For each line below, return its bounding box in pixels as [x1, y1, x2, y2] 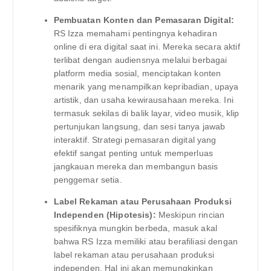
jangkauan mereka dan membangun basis [53, 162, 218, 172]
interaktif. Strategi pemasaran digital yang [53, 135, 217, 145]
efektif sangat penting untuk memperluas [53, 148, 213, 158]
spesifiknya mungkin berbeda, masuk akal [53, 223, 217, 233]
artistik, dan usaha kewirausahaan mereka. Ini [53, 95, 233, 105]
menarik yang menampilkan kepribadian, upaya [53, 82, 239, 92]
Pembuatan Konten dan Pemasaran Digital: [53, 15, 234, 25]
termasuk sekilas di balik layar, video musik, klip [53, 108, 240, 119]
